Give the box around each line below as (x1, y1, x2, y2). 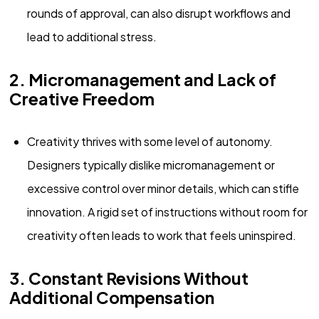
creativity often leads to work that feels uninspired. (26, 228, 296, 244)
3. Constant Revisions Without (9, 268, 249, 289)
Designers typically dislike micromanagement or (26, 157, 275, 173)
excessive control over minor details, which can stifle (26, 181, 299, 197)
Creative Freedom (9, 88, 155, 110)
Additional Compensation (9, 287, 214, 308)
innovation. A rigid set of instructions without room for (26, 204, 308, 220)
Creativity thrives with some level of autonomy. (26, 134, 273, 150)
